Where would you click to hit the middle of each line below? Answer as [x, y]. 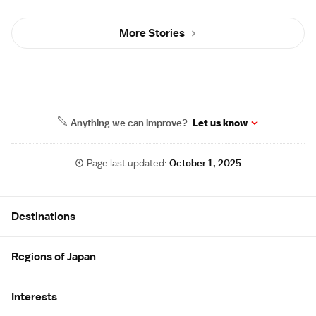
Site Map [37, 203]
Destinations [43, 217]
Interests [34, 297]
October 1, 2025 [206, 163]
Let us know [220, 123]
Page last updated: [128, 163]
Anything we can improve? [130, 123]
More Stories [152, 34]
